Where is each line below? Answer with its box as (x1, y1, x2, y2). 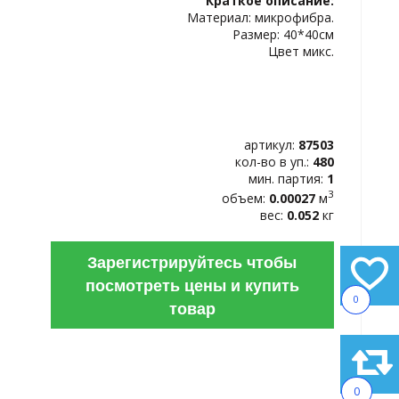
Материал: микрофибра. (187, 9, 334, 26)
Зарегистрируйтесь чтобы (87, 249, 297, 273)
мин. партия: (248, 170, 327, 187)
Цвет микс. (268, 43, 334, 60)
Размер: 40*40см (232, 26, 334, 43)
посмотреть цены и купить (85, 273, 299, 297)
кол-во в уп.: (235, 153, 313, 170)
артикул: (244, 136, 298, 153)
